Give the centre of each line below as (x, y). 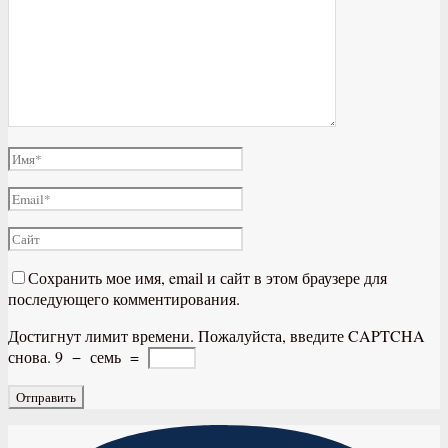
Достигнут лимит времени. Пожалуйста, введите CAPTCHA (216, 335)
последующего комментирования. (124, 298)
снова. (29, 356)
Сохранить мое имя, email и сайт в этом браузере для (207, 277)
